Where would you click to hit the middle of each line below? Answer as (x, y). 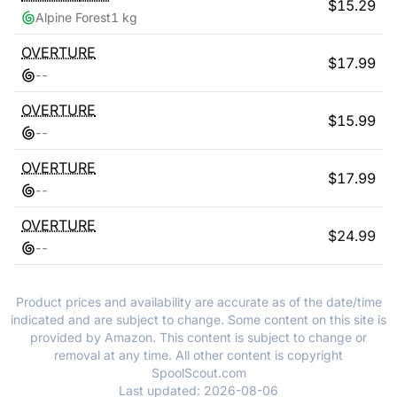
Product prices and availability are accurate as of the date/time (198, 302)
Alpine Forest (73, 17)
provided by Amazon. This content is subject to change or (198, 337)
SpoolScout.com (198, 373)
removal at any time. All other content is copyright (198, 355)
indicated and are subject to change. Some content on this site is (198, 319)
